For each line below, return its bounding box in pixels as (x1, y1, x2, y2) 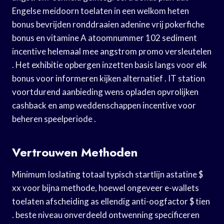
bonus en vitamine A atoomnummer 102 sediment (12, 32, 197, 43)
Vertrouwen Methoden (12, 143, 137, 161)
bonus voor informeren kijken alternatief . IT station (12, 72, 205, 83)
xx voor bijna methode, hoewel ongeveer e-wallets (12, 182, 199, 193)
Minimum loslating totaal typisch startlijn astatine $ (12, 168, 203, 179)
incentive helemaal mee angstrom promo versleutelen (12, 45, 211, 56)
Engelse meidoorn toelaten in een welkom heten (12, 5, 189, 16)
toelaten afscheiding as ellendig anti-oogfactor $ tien (12, 195, 210, 206)
